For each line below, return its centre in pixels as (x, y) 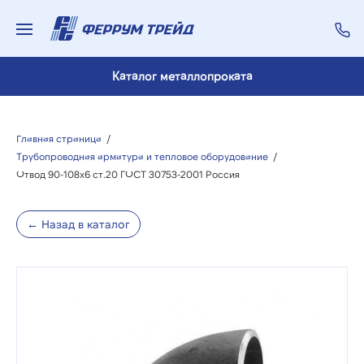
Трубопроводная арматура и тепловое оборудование (142, 156)
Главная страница (59, 138)
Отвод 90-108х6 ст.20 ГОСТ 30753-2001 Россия (128, 174)
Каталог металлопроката (182, 76)
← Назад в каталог (78, 224)
